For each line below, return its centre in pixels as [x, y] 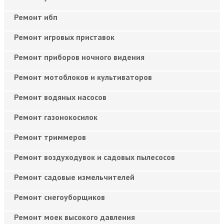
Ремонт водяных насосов [60, 97]
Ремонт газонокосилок [56, 117]
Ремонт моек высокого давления [74, 217]
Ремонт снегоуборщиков [59, 197]
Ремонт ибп [36, 17]
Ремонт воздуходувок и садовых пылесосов [94, 157]
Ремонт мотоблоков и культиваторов [83, 77]
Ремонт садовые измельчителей [74, 177]
